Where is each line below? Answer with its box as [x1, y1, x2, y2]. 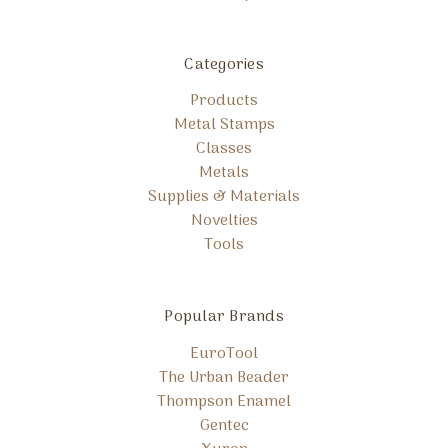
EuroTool [190, 340, 258, 367]
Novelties [190, 208, 258, 235]
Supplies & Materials [148, 184, 300, 211]
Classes [196, 136, 252, 163]
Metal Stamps [173, 112, 275, 139]
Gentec [199, 412, 249, 439]
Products [190, 88, 258, 115]
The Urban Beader [159, 364, 289, 391]
